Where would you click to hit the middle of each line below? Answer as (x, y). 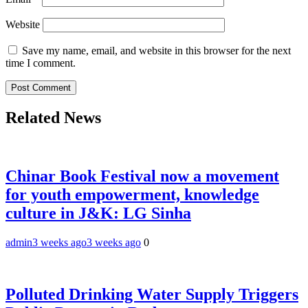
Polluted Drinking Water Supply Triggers (152, 295)
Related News (53, 117)
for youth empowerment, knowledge (132, 194)
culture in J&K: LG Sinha (98, 213)
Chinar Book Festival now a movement (142, 176)
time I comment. (41, 63)
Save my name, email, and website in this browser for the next (156, 50)
